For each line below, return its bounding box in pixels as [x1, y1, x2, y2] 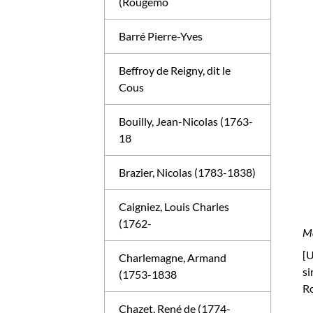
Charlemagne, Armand [119, 251, 227, 264]
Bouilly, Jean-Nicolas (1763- [119, 115, 254, 128]
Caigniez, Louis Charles [119, 200, 230, 213]
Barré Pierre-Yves [119, 29, 203, 43]
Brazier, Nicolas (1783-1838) [119, 166, 256, 179]
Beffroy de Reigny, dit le [119, 64, 231, 77]
